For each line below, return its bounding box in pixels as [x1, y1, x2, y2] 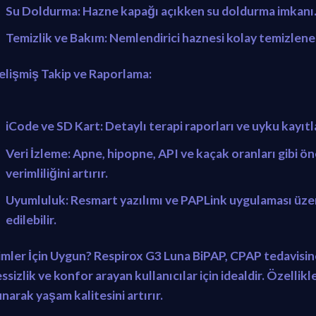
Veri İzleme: [5, 145, 71, 161]
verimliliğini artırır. [5, 165, 108, 181]
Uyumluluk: [5, 193, 68, 208]
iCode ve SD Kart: [5, 119, 103, 134]
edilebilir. [5, 212, 56, 228]
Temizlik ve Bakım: [5, 30, 107, 46]
